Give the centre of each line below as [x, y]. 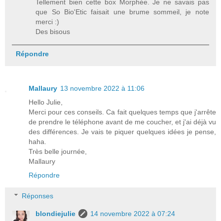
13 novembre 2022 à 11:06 [102, 89]
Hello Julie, [46, 102]
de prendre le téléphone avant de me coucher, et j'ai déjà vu [122, 122]
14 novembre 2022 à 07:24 [133, 213]
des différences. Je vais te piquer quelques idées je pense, [122, 132]
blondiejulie [56, 213]
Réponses [38, 196]
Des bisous [53, 32]
